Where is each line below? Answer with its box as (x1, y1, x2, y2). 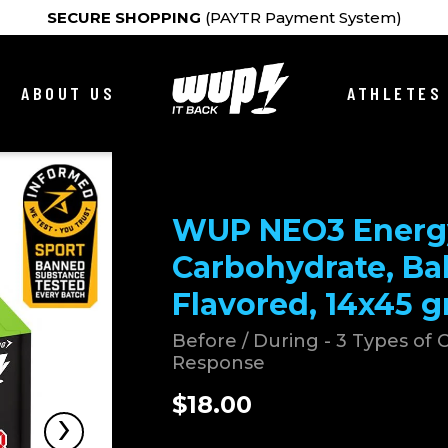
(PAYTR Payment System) (200, 8, 402, 27)
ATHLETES (347, 82, 443, 104)
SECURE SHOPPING (46, 8, 201, 27)
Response (172, 352, 266, 374)
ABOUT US (21, 82, 116, 104)
